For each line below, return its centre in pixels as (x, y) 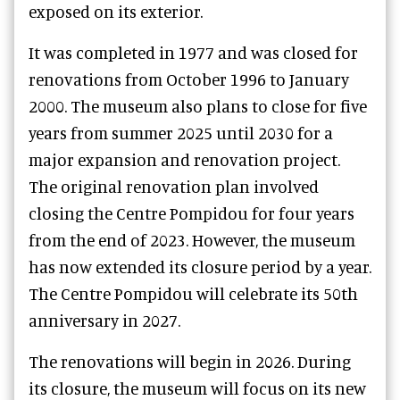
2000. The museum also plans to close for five (198, 106)
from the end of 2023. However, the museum (192, 240)
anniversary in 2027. (104, 320)
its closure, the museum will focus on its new (197, 388)
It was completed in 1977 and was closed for (193, 52)
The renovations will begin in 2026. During (190, 361)
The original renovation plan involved (174, 186)
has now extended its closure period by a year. (200, 267)
